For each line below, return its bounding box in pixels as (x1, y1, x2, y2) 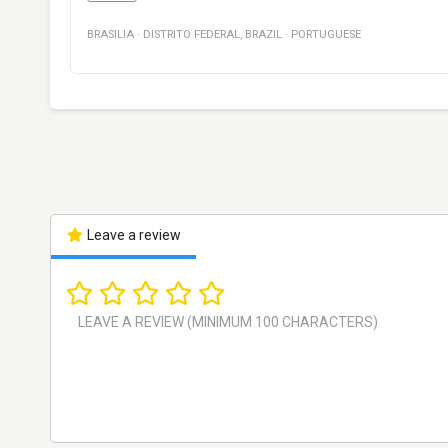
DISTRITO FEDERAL (143, 28, 240, 42)
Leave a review (83, 227, 181, 244)
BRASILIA (87, 28, 134, 42)
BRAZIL (245, 28, 282, 42)
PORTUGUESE (291, 28, 361, 42)
